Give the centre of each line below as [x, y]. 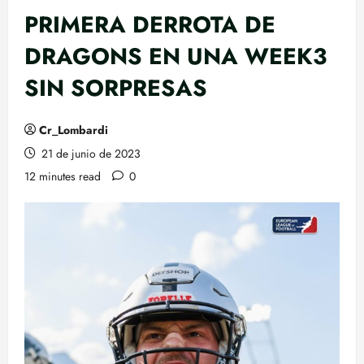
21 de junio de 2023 [89, 154]
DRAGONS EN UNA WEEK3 [175, 56]
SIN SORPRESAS [116, 88]
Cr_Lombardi [74, 130]
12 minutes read [63, 176]
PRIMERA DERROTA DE [150, 25]
